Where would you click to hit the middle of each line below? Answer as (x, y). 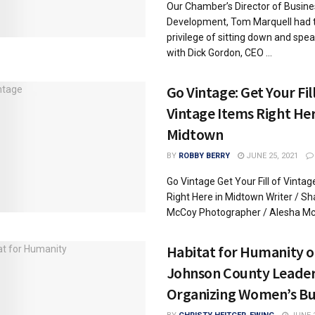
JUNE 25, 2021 (271, 156)
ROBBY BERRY (204, 156)
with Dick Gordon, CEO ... (219, 53)
